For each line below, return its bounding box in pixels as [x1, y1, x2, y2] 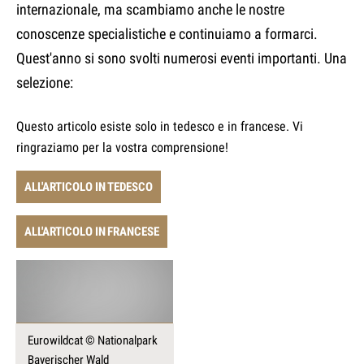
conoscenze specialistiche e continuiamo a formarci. [16, 25, 318, 43]
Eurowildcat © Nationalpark [28, 333, 158, 349]
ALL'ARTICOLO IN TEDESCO [24, 180, 153, 195]
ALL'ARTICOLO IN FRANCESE [24, 224, 159, 240]
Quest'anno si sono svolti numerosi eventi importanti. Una [16, 50, 347, 67]
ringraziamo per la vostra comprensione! [16, 140, 228, 156]
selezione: [16, 74, 73, 92]
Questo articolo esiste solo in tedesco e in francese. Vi [16, 119, 303, 135]
